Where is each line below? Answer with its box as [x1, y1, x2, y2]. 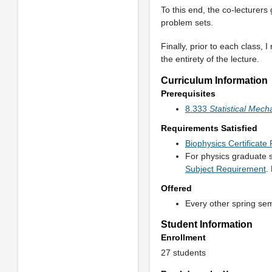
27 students [160, 247, 206, 257]
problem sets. [160, 18, 213, 27]
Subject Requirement [185, 164, 266, 174]
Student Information [160, 219, 253, 229]
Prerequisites [160, 89, 216, 98]
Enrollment [160, 232, 206, 242]
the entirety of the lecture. [160, 53, 259, 64]
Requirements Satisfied [160, 123, 257, 133]
